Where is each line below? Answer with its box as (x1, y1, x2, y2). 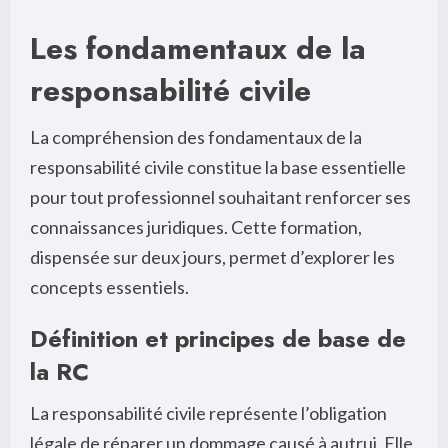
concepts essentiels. (30, 275, 189, 298)
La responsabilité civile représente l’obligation (30, 401, 387, 424)
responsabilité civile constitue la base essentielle (30, 155, 406, 178)
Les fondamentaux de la (30, 26, 366, 70)
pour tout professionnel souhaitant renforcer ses (30, 185, 411, 208)
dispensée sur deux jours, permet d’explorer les (30, 245, 395, 268)
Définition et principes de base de (30, 320, 406, 356)
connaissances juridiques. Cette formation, (30, 215, 362, 238)
